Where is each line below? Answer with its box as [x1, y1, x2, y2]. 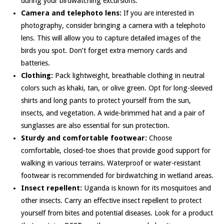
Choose [146, 133, 172, 142]
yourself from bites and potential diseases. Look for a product [20, 208, 213, 217]
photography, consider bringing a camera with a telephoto [20, 21, 205, 29]
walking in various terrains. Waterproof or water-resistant [20, 158, 200, 167]
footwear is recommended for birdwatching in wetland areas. [20, 171, 213, 179]
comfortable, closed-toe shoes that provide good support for [20, 146, 210, 154]
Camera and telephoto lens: [20, 8, 121, 17]
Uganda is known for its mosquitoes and [81, 183, 211, 192]
